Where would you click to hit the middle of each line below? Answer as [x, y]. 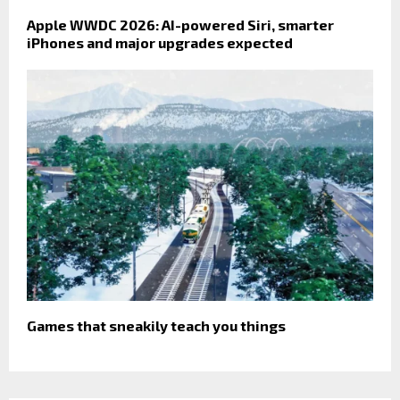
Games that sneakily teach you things [156, 325]
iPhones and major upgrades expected [160, 42]
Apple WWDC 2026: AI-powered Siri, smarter [180, 25]
